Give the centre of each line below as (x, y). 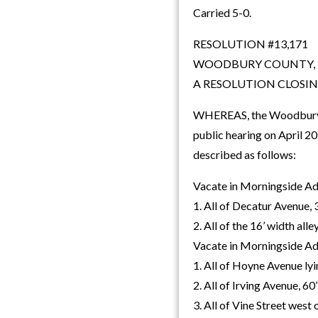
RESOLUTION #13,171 (251, 44)
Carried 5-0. (222, 13)
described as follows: (245, 155)
